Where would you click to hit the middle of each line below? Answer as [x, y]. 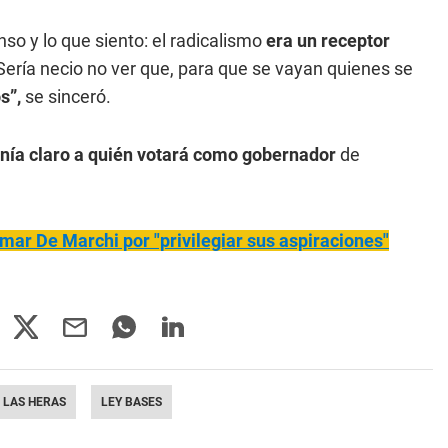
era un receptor [328, 40]
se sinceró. [68, 96]
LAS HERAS [34, 402]
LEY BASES [131, 402]
